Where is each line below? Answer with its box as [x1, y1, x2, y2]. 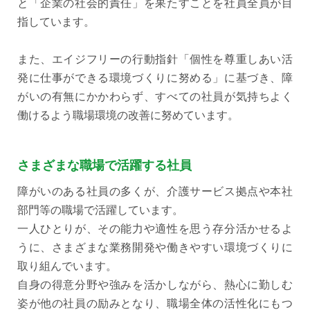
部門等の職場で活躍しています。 [17, 204, 183, 217]
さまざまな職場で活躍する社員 [17, 158, 192, 173]
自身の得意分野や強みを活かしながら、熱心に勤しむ [17, 279, 293, 291]
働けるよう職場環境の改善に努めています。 [17, 109, 239, 122]
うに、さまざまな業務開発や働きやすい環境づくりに [17, 241, 293, 254]
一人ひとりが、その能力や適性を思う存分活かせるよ [17, 223, 293, 235]
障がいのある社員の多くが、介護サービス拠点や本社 [17, 185, 293, 198]
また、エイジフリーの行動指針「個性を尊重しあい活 [17, 53, 293, 66]
